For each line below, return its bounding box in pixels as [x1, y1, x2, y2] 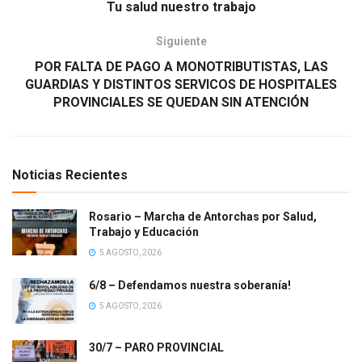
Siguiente [155, 35, 207, 48]
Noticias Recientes [12, 167, 128, 183]
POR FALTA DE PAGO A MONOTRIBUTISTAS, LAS [34, 59, 328, 75]
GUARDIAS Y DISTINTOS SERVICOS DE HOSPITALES [25, 77, 337, 93]
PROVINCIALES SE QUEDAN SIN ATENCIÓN [53, 95, 309, 111]
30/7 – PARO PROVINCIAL [89, 341, 224, 355]
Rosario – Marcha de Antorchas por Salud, [89, 210, 317, 224]
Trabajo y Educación [89, 225, 199, 239]
